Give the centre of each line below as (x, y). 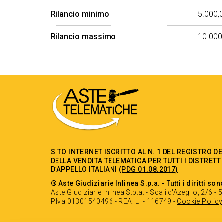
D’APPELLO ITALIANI (85, 169)
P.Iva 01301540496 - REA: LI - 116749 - (114, 201)
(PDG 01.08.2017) (148, 169)
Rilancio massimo (83, 36)
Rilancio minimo (80, 14)
